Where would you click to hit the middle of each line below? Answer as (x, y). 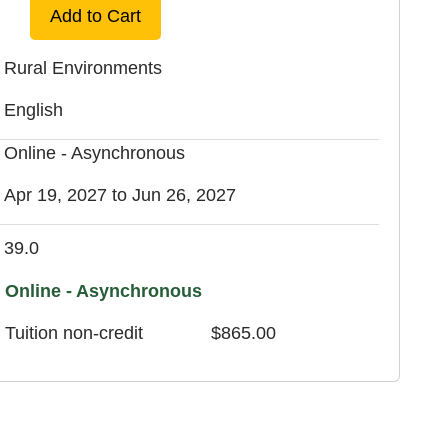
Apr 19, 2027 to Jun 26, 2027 (120, 194)
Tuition (34, 332)
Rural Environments (83, 67)
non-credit (103, 332)
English (34, 109)
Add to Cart (95, 15)
